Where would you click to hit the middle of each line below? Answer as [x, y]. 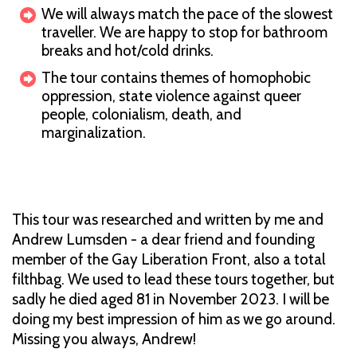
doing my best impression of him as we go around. [174, 319]
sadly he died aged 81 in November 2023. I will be [171, 299]
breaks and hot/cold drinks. [129, 50]
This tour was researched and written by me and [168, 219]
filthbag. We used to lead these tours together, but [173, 279]
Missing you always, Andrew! [106, 339]
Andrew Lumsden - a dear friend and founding [163, 239]
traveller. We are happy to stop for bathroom [184, 32]
